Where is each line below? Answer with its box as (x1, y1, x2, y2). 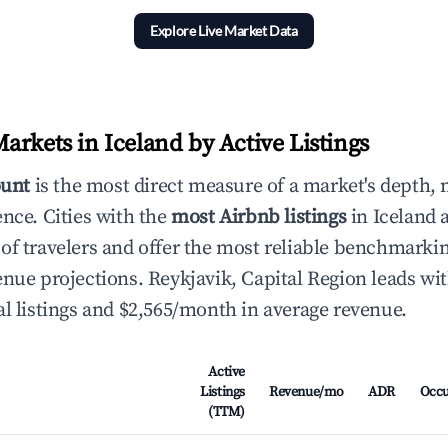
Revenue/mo (269, 383, 344, 401)
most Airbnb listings (171, 205, 347, 230)
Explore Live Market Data (150, 22, 298, 39)
